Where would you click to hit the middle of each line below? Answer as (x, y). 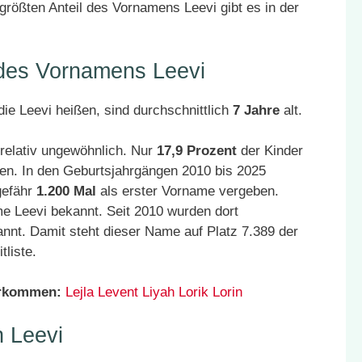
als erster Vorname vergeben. (187, 191)
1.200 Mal (66, 191)
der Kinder (270, 151)
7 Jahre (256, 110)
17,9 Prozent (197, 151)
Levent (118, 292)
